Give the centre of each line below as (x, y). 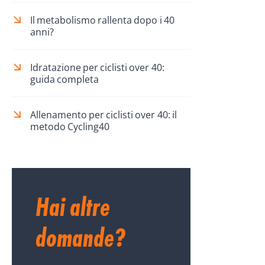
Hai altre (73, 207)
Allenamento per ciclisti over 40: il (103, 115)
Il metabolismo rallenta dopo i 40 (102, 20)
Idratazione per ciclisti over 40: (97, 68)
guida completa (64, 80)
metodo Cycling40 (70, 127)
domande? (80, 238)
